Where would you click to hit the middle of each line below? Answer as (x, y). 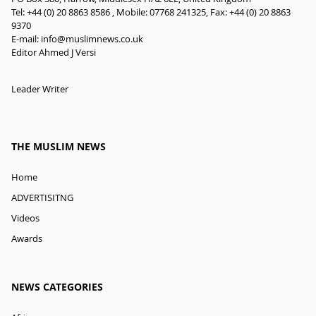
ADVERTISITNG (42, 198)
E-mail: (26, 39)
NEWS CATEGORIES (57, 287)
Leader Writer (40, 90)
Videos (25, 219)
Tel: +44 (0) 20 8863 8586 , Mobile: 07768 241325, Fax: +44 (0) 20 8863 (151, 13)
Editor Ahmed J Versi (54, 53)
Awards (27, 238)
